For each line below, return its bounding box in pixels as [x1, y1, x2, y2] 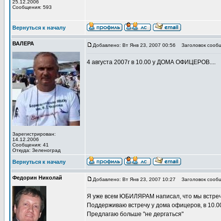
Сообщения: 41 [12, 142, 49, 147]
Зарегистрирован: [12, 131, 56, 137]
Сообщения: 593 [12, 4, 52, 10]
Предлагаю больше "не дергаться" [87, 211, 184, 218]
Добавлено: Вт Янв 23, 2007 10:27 [93, 177, 176, 182]
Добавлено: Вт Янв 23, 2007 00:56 [93, 42, 176, 48]
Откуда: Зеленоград [12, 147, 61, 153]
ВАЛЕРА [12, 40, 34, 46]
